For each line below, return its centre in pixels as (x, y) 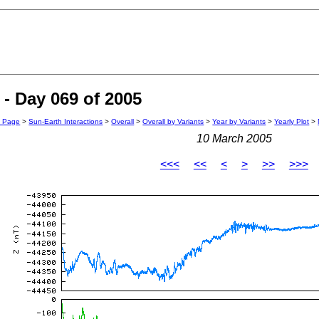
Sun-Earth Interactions (66, 122)
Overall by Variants (173, 122)
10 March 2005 (234, 139)
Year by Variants (239, 122)
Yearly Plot (292, 122)
